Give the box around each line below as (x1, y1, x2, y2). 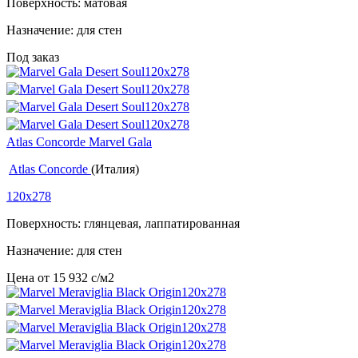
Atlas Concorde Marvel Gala (6, 135, 152, 149)
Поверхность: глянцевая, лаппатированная (6, 217, 240, 231)
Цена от (6, 271, 53, 285)
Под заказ (6, 50, 59, 65)
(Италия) (91, 162, 139, 177)
